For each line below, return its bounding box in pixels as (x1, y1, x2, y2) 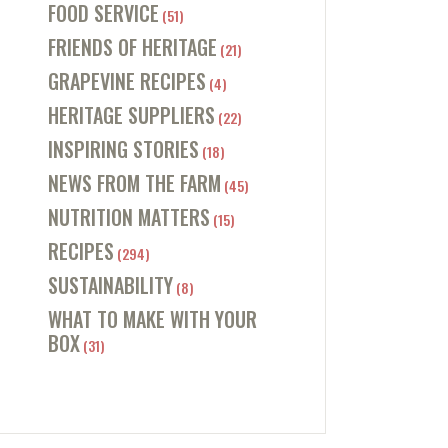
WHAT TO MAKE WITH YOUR (47, 304, 257, 335)
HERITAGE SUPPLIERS (47, 100, 215, 131)
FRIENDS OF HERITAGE (47, 32, 217, 63)
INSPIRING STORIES (47, 134, 199, 165)
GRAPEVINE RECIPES (47, 66, 206, 97)
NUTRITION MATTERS (47, 202, 210, 233)
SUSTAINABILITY (47, 270, 173, 301)
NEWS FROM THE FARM (47, 168, 221, 199)
